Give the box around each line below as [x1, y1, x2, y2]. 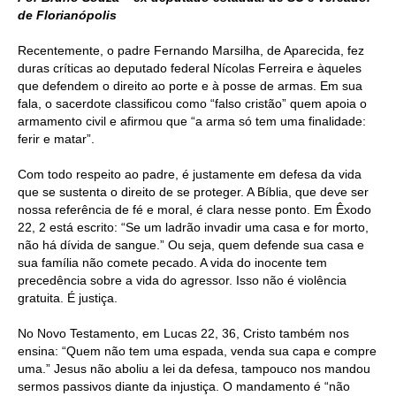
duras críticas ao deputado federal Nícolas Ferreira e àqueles [18, 61, 362, 76]
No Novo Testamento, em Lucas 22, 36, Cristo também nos [18, 326, 349, 341]
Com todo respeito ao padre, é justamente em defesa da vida [18, 167, 362, 182]
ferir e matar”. [18, 132, 95, 147]
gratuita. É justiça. [18, 291, 118, 306]
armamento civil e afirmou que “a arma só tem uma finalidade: [18, 114, 366, 129]
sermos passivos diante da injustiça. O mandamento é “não [18, 379, 350, 394]
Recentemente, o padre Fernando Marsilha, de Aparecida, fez [18, 43, 364, 58]
